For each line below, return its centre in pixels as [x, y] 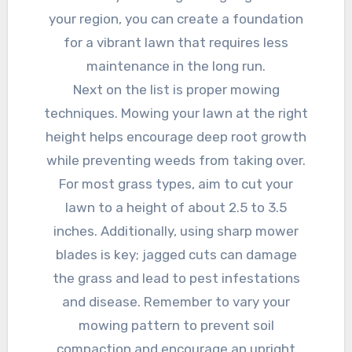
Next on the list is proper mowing [176, 89]
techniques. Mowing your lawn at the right [176, 113]
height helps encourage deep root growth [176, 136]
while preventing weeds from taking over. [176, 160]
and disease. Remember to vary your [176, 301]
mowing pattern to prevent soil [176, 325]
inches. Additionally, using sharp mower [176, 231]
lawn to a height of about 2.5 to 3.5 [176, 207]
